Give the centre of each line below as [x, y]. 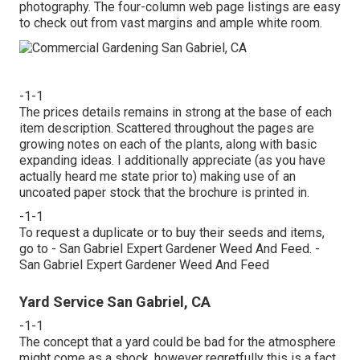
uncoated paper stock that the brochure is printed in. [164, 192]
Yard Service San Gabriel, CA [115, 301]
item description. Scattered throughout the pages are [167, 128]
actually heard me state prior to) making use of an [157, 176]
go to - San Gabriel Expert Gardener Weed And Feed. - [170, 248]
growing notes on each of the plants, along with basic [168, 144]
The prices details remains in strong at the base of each [176, 112]
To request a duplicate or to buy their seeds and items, [172, 232]
